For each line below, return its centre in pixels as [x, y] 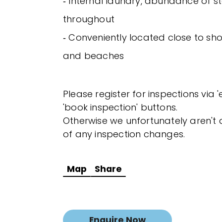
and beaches [94, 56]
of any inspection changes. [124, 134]
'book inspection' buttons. [120, 108]
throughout [89, 19]
